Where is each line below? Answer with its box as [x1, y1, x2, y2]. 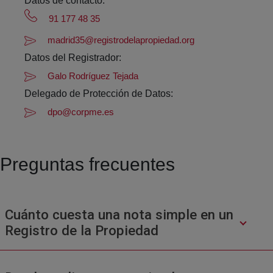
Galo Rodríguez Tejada [47, 70, 138, 81]
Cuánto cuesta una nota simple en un [4, 206, 233, 222]
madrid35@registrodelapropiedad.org [47, 34, 194, 45]
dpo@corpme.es [47, 106, 114, 117]
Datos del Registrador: [24, 52, 121, 63]
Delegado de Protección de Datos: [24, 88, 173, 99]
